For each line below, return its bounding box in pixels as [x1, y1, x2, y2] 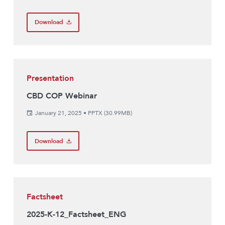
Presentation [27, 72, 74, 84]
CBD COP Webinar [27, 90, 97, 102]
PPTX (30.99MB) [87, 108, 132, 118]
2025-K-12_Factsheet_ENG [27, 209, 127, 220]
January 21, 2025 [35, 108, 82, 118]
